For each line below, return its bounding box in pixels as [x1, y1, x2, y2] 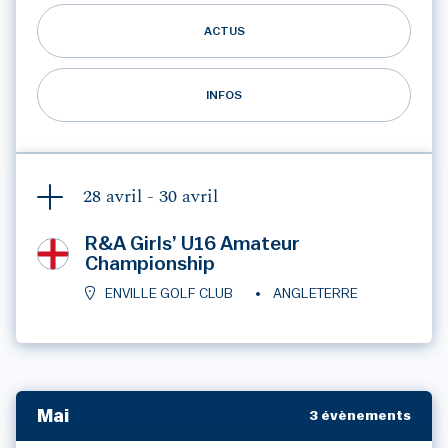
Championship [84, 254, 215, 274]
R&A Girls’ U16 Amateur [84, 234, 300, 254]
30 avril [158, 188, 218, 206]
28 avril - [82, 188, 159, 206]
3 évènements [310, 409, 412, 423]
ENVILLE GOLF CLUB [104, 287, 233, 301]
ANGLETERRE [272, 287, 358, 301]
